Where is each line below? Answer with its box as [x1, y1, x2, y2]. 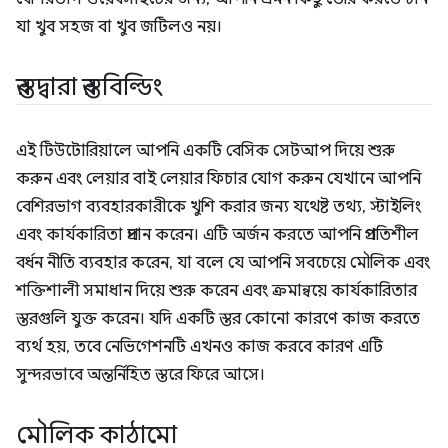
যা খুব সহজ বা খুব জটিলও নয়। [16, 17, 222, 37]
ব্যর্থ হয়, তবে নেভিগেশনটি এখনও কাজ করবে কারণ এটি [16, 337, 383, 357]
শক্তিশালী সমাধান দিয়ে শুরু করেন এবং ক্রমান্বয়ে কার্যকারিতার [16, 281, 417, 301]
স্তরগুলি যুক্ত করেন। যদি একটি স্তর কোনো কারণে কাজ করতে [16, 309, 420, 329]
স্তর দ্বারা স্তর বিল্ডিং [16, 72, 163, 102]
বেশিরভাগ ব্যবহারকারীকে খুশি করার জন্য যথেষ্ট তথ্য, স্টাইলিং [16, 197, 421, 217]
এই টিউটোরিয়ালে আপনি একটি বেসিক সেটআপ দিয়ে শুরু [16, 141, 395, 161]
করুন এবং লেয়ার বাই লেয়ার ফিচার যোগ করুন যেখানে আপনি [16, 169, 421, 189]
